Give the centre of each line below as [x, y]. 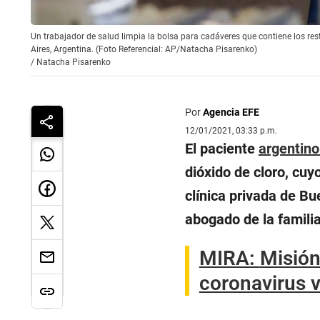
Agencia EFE [231, 112]
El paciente [221, 149]
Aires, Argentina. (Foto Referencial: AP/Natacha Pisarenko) [144, 50]
